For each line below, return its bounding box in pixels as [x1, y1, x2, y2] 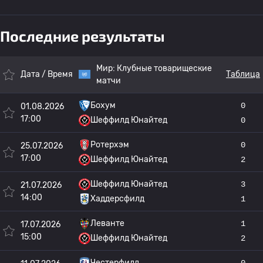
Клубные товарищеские [117, 63, 212, 73]
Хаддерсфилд [90, 194, 144, 204]
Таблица [226, 69, 260, 79]
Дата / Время [21, 69, 73, 79]
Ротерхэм [90, 140, 129, 150]
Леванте [90, 218, 124, 228]
